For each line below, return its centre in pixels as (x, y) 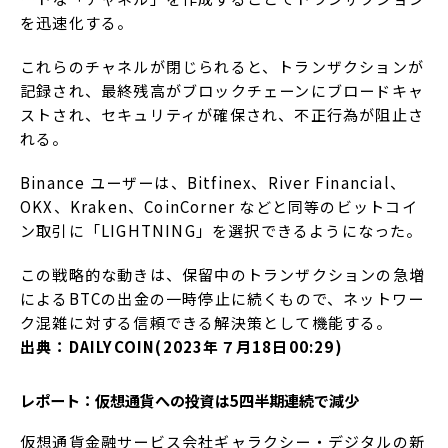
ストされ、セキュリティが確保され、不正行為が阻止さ (222, 115)
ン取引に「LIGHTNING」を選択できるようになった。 (221, 231)
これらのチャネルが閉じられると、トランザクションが (222, 67)
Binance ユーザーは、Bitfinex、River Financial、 (213, 183)
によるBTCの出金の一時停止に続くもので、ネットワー (222, 299)
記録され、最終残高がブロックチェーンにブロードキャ (222, 91)
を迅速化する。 (77, 23)
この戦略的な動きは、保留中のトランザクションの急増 (223, 275)
